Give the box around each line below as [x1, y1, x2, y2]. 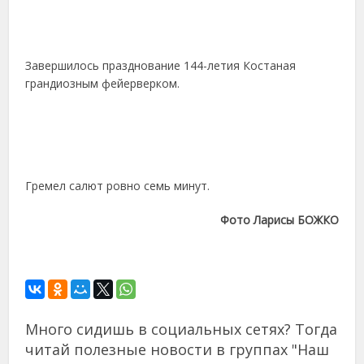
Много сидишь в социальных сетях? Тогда [25, 319, 338, 340]
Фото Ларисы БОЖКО [219, 212, 339, 228]
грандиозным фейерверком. [25, 75, 180, 91]
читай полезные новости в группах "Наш [25, 340, 330, 360]
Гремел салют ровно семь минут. [25, 178, 210, 194]
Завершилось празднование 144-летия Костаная [25, 57, 297, 73]
